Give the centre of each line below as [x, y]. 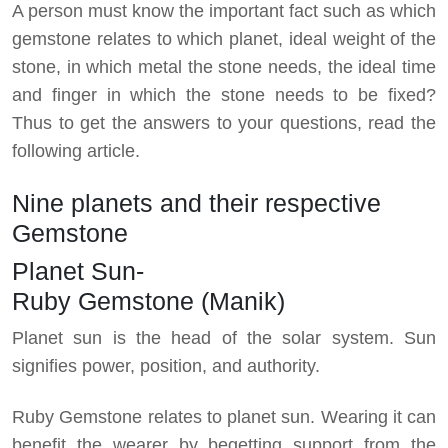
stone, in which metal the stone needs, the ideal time [224, 66]
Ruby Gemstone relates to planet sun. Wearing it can [224, 416]
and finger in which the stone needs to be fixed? [224, 94]
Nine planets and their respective [196, 202]
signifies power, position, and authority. [166, 365]
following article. [76, 150]
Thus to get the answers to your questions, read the [224, 122]
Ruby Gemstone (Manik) [148, 300]
